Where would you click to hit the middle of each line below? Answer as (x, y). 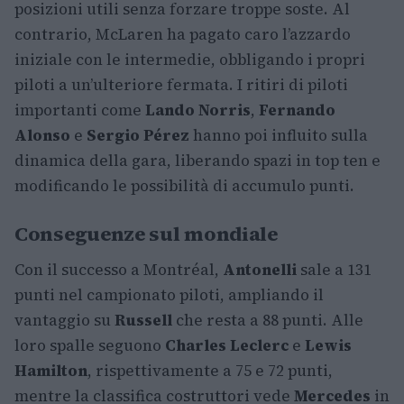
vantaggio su (64, 320)
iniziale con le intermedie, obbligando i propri (190, 60)
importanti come (80, 110)
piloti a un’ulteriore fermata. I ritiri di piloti (181, 85)
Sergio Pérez (138, 135)
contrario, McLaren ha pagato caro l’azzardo (183, 34)
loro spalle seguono (90, 345)
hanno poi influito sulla (279, 135)
